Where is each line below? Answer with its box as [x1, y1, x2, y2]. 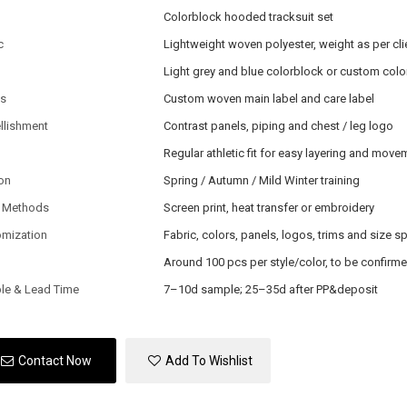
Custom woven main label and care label [163, 91, 374, 105]
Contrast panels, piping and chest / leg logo [163, 118, 393, 133]
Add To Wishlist [165, 353, 253, 369]
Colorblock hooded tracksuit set [163, 9, 333, 24]
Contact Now [17, 353, 92, 369]
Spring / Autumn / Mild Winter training [163, 173, 360, 187]
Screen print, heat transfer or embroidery [163, 200, 374, 214]
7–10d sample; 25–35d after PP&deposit [163, 282, 378, 296]
